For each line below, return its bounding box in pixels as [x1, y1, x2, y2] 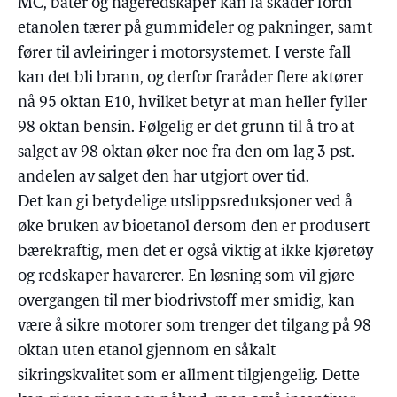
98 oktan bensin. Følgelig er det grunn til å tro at [18, 120, 354, 136]
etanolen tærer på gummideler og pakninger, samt [18, 20, 372, 37]
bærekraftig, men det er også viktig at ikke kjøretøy [18, 244, 374, 261]
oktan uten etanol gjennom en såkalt [18, 343, 276, 360]
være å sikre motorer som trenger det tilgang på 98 [18, 318, 371, 335]
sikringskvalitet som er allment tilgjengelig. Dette [18, 368, 360, 385]
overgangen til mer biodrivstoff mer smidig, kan [18, 293, 354, 310]
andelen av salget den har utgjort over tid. [18, 169, 309, 186]
